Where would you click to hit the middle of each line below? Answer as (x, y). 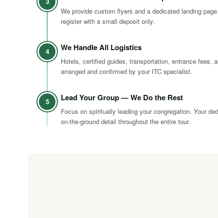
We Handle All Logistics (101, 47)
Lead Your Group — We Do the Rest (122, 97)
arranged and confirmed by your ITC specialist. (127, 71)
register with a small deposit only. (108, 21)
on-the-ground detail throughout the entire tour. (126, 121)
